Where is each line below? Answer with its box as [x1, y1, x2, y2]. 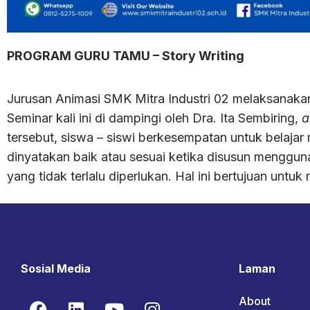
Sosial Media [21, 261, 91, 275]
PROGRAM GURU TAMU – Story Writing [7, 48, 244, 63]
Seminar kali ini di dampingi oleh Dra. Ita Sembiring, [7, 111, 302, 126]
